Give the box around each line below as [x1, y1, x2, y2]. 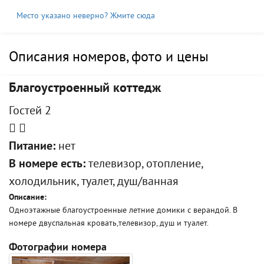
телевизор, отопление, [85, 157, 203, 172]
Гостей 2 [9, 104, 51, 119]
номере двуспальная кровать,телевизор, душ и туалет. [9, 219, 209, 229]
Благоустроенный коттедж [9, 81, 161, 97]
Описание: [9, 193, 47, 203]
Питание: [9, 140, 55, 154]
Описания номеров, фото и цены [9, 49, 209, 67]
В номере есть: [9, 157, 85, 172]
